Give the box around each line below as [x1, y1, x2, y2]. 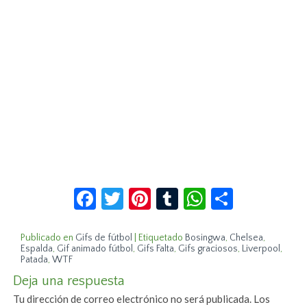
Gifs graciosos [178, 243, 238, 255]
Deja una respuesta [13, 273, 125, 289]
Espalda [21, 243, 53, 255]
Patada [21, 254, 49, 266]
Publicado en [21, 232, 74, 244]
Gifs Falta [137, 243, 175, 255]
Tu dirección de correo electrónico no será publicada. [13, 293, 252, 306]
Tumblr [178, 180, 246, 207]
